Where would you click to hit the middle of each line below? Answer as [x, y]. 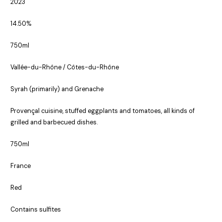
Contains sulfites [35, 210]
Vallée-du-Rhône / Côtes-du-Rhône [64, 68]
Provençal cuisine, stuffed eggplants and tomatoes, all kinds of [102, 111]
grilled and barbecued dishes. [54, 123]
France [20, 166]
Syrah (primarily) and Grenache [57, 89]
